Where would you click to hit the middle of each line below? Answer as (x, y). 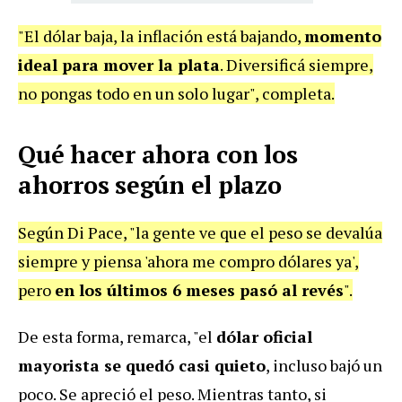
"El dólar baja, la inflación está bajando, (161, 36)
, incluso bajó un (324, 365)
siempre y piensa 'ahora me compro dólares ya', (188, 261)
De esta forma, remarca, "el (117, 336)
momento (343, 36)
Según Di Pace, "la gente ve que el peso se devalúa (200, 232)
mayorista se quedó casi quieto (142, 365)
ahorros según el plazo (150, 185)
